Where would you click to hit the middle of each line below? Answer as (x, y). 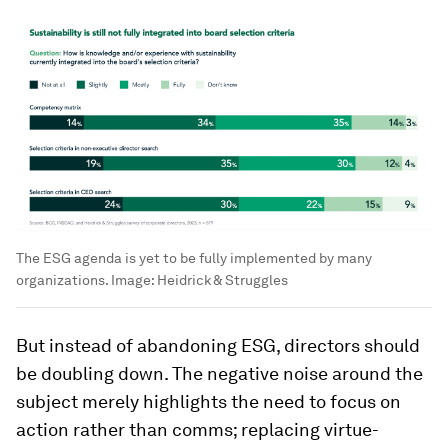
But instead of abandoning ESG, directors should (218, 345)
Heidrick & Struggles (222, 279)
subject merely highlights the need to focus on (208, 401)
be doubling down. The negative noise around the (219, 373)
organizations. (62, 279)
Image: (132, 279)
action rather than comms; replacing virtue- (197, 429)
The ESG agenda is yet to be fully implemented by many (194, 257)
